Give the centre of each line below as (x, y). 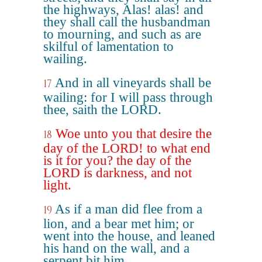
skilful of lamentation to (108, 46)
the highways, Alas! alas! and (123, 10)
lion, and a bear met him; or (119, 224)
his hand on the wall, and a (116, 248)
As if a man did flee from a (129, 209)
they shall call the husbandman (127, 22)
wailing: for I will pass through (128, 97)
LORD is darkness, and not (118, 173)
